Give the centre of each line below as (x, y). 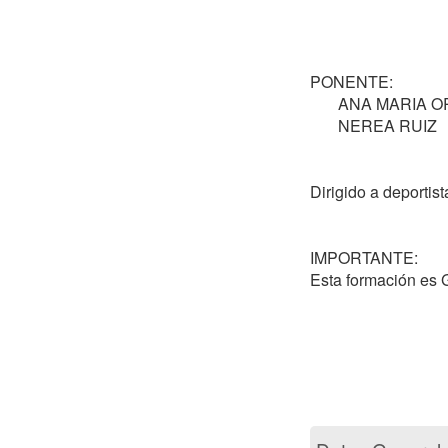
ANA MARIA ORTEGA (324, 103)
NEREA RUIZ (324, 125)
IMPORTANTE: (366, 257)
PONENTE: (353, 81)
